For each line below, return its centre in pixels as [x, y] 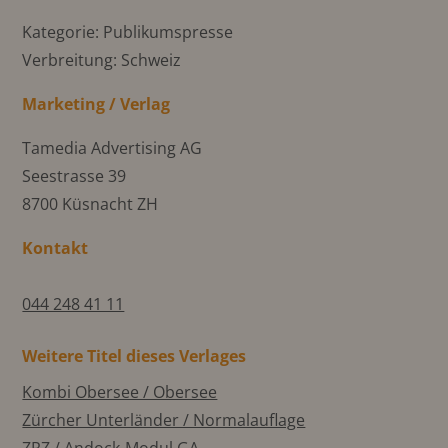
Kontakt [55, 248]
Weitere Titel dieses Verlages [134, 356]
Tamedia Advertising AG [112, 148]
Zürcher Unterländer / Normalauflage [164, 420]
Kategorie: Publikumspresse [128, 32]
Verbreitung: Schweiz [102, 60]
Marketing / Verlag [96, 104]
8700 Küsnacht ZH [90, 204]
